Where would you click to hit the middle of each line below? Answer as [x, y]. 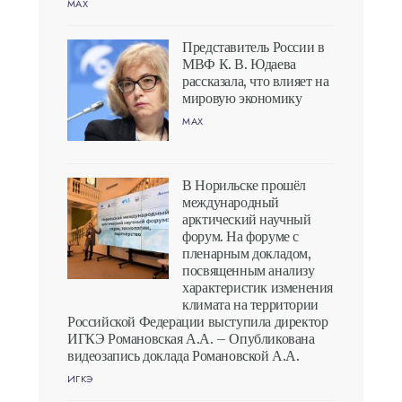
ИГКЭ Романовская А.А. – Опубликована [191, 340]
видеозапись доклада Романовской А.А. [184, 357]
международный [231, 203]
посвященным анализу [249, 271]
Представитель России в [253, 47]
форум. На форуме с [241, 237]
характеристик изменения [258, 288]
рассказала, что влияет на [256, 81]
